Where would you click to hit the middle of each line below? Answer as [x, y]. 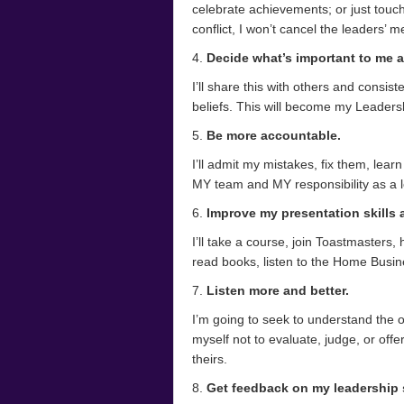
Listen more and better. [276, 290]
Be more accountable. [274, 135]
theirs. [210, 359]
